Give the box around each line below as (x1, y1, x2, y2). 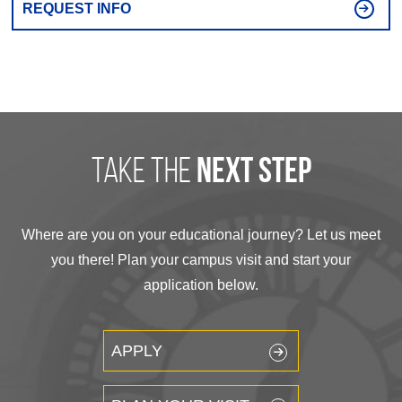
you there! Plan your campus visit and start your (51, 252, 351, 267)
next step (196, 155, 311, 191)
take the (91, 151, 197, 189)
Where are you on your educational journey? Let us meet (22, 227, 380, 242)
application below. (144, 277, 258, 293)
